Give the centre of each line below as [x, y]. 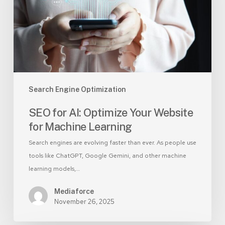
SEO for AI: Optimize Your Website [111, 113]
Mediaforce [74, 191]
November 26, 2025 [84, 202]
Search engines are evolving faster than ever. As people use [112, 143]
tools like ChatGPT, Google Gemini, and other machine [107, 156]
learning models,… [54, 169]
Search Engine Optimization [77, 89]
